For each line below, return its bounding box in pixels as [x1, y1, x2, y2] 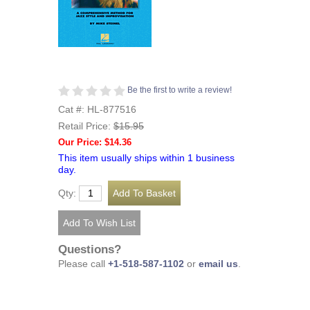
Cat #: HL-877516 [58, 104, 136, 115]
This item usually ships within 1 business [58, 152, 235, 163]
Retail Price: [58, 120, 113, 131]
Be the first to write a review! [127, 85, 232, 95]
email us [199, 258, 238, 269]
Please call [58, 258, 108, 269]
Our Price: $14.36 [58, 137, 131, 147]
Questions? [58, 242, 121, 256]
